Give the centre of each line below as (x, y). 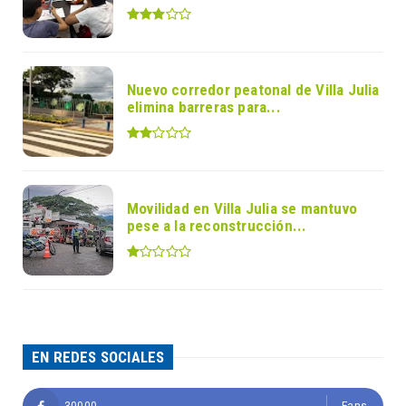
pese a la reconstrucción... (217, 226)
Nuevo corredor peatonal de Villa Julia (253, 90)
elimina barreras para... (204, 107)
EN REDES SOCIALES (98, 358)
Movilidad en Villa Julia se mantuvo (242, 209)
